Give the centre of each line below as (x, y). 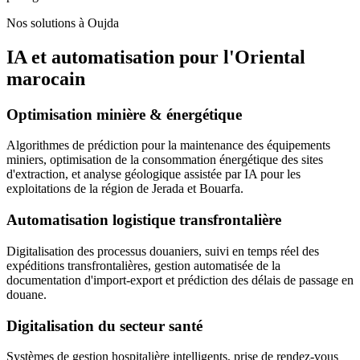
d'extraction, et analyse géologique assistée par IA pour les (153, 174)
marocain (46, 78)
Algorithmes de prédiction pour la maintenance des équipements (168, 145)
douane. (27, 294)
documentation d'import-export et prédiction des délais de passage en (180, 280)
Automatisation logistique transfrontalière (144, 220)
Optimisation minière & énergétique (124, 114)
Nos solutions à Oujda (63, 22)
